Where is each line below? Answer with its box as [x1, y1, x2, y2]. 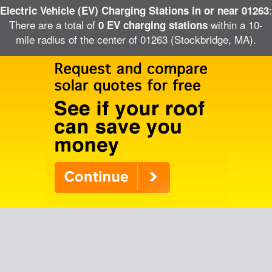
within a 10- [208, 17, 263, 32]
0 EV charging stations [98, 18, 208, 32]
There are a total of [9, 17, 98, 32]
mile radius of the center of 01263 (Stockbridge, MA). [16, 32, 256, 47]
